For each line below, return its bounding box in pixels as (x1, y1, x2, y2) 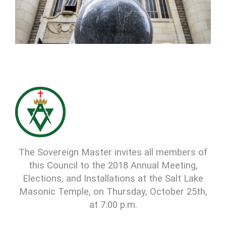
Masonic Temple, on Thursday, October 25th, (19, 186, 207, 197)
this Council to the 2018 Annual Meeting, (28, 159, 198, 171)
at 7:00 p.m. (89, 199, 137, 210)
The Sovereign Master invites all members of (18, 146, 208, 158)
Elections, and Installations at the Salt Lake (23, 173, 203, 184)
